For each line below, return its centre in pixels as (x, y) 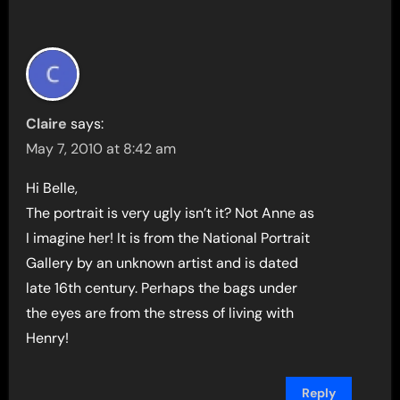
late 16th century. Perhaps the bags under (162, 288)
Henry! (48, 338)
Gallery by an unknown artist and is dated (162, 263)
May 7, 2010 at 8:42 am (101, 149)
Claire (47, 124)
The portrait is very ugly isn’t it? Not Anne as (171, 213)
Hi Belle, (52, 188)
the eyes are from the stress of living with (160, 313)
